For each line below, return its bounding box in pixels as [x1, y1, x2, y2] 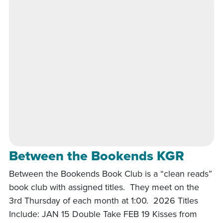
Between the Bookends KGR [9, 145, 184, 165]
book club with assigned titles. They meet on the [9, 180, 199, 193]
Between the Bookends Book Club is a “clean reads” [9, 167, 212, 180]
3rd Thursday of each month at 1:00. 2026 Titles [9, 194, 198, 207]
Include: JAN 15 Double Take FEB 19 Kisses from [9, 207, 197, 220]
